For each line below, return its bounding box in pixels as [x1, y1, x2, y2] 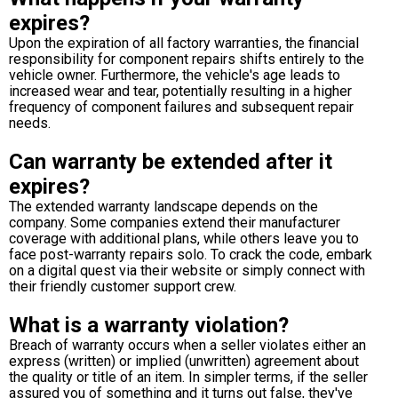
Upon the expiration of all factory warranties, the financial [9, 34, 359, 52]
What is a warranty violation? [9, 312, 289, 338]
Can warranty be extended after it [9, 148, 332, 174]
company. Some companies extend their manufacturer [9, 213, 340, 231]
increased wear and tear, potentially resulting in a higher [9, 82, 352, 99]
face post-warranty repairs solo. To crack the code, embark [9, 245, 372, 263]
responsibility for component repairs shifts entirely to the [9, 50, 364, 68]
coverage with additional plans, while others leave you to [9, 229, 359, 247]
